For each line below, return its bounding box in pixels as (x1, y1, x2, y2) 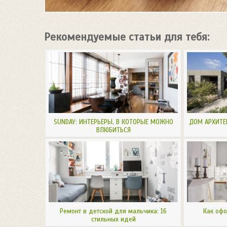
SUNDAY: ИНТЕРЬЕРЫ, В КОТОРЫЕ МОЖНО (53, 118, 173, 126)
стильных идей (91, 215, 136, 223)
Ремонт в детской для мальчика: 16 (60, 207, 167, 215)
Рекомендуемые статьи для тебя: (44, 30, 209, 44)
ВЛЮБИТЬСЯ (96, 126, 131, 134)
